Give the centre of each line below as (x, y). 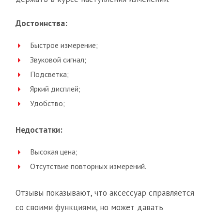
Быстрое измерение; (64, 45)
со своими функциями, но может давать (89, 208)
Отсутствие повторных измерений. (88, 166)
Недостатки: (39, 130)
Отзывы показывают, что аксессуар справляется (105, 193)
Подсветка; (49, 74)
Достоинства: (41, 23)
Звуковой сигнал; (58, 60)
